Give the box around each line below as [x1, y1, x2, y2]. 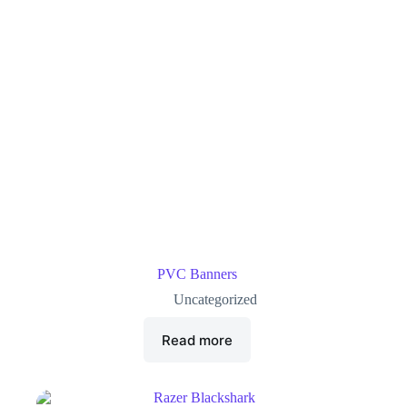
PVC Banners [157, 266, 238, 283]
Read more [162, 331, 233, 349]
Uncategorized [174, 292, 258, 308]
